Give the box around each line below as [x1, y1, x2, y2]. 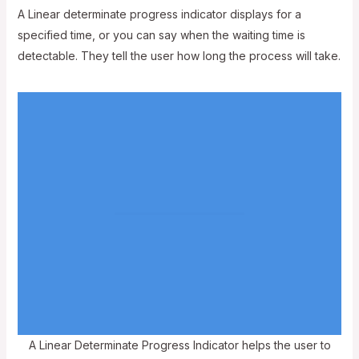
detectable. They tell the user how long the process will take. [17, 48, 341, 63]
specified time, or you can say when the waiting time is [17, 27, 305, 42]
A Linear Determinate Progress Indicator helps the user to [28, 337, 331, 352]
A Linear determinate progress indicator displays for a [17, 6, 301, 21]
